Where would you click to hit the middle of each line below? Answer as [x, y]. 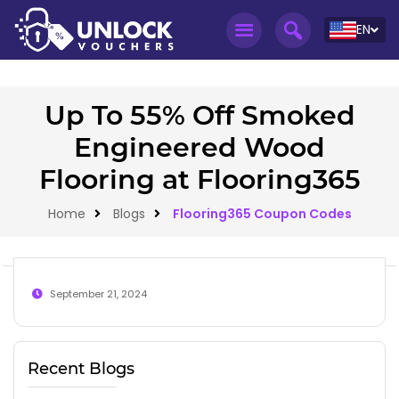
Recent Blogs [81, 368]
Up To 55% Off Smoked [199, 116]
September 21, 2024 [98, 294]
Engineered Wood [199, 148]
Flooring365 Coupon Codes [262, 214]
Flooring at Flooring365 [199, 180]
